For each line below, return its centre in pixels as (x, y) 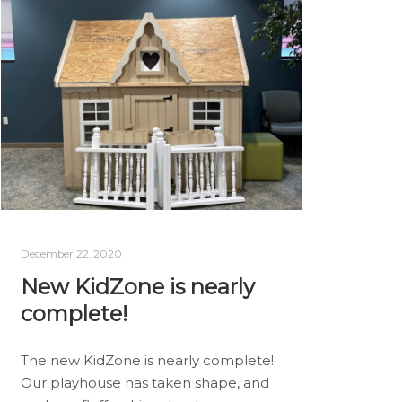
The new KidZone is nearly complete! (149, 361)
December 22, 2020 (71, 254)
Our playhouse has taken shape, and (144, 383)
